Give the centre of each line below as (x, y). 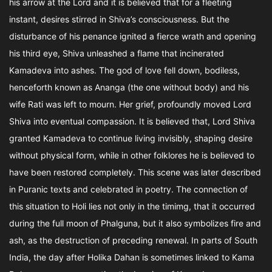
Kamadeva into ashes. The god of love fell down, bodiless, (124, 70)
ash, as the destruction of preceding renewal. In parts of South (133, 240)
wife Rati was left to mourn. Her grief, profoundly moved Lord (130, 104)
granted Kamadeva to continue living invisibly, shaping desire (131, 138)
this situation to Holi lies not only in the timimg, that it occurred (132, 206)
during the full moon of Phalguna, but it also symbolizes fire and (135, 223)
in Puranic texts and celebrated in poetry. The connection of (128, 189)
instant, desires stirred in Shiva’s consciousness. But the (119, 19)
